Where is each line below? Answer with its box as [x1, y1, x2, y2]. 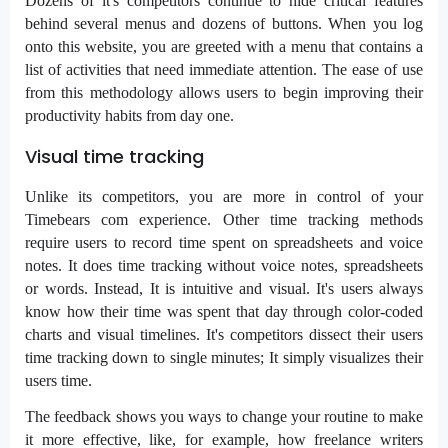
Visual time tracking [25, 144, 204, 170]
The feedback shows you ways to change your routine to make [25, 407, 423, 425]
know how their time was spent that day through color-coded [25, 302, 423, 320]
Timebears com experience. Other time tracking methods [25, 210, 423, 228]
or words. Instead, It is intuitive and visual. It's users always [25, 279, 423, 297]
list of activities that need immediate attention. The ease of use [25, 61, 423, 79]
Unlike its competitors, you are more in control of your [25, 187, 423, 205]
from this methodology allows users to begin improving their [25, 84, 423, 102]
